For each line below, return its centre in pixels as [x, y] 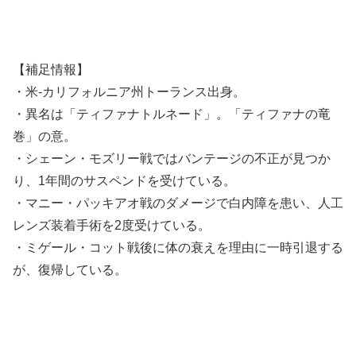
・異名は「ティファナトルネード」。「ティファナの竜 [172, 114]
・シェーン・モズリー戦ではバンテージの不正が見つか [172, 159]
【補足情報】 [51, 70]
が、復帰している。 [70, 270]
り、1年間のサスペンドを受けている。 [124, 181]
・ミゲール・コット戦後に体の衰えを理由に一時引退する [178, 248]
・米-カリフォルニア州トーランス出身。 [129, 92]
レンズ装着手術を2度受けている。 [112, 226]
